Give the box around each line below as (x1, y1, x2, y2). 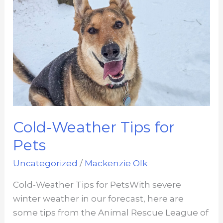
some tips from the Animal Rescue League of (13, 208, 209, 218)
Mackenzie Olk (85, 158, 148, 169)
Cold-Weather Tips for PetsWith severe (13, 180, 182, 190)
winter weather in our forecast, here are (13, 194, 184, 204)
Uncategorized (13, 158, 78, 169)
